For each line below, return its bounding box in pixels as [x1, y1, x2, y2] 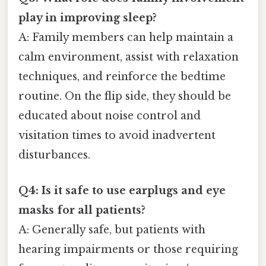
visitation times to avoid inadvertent [18, 129, 216, 142]
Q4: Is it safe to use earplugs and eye [18, 183, 226, 197]
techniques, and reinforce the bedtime [18, 70, 226, 84]
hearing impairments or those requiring [18, 242, 238, 256]
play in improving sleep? [18, 11, 157, 25]
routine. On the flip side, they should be [18, 90, 231, 103]
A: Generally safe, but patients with [18, 223, 205, 236]
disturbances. [18, 148, 90, 162]
